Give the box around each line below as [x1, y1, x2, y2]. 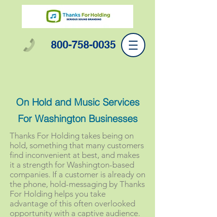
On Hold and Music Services [15, 96, 139, 108]
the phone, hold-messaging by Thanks [10, 179, 145, 189]
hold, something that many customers [10, 140, 144, 150]
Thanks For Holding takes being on [10, 131, 134, 140]
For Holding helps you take [10, 189, 106, 199]
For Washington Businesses [17, 112, 138, 124]
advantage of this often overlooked [10, 199, 135, 208]
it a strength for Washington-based [10, 160, 134, 170]
